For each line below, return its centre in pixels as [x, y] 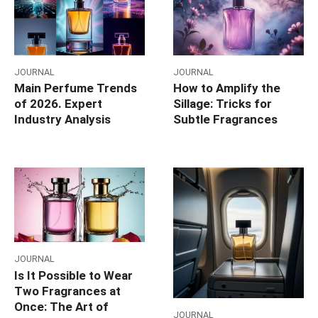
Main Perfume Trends [76, 88]
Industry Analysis [62, 120]
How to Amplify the [227, 88]
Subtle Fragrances [225, 120]
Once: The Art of [61, 306]
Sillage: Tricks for [223, 104]
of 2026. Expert [58, 104]
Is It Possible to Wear [73, 275]
